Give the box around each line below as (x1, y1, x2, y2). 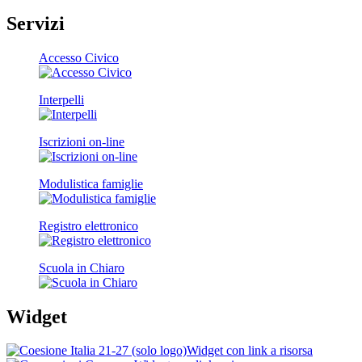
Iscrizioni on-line (39, 134, 124, 149)
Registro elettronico (39, 218, 138, 233)
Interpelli (39, 92, 84, 107)
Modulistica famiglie (39, 176, 143, 191)
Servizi (6, 12, 65, 34)
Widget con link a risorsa (187, 343, 313, 358)
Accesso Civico (39, 50, 119, 65)
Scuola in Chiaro (39, 260, 124, 275)
